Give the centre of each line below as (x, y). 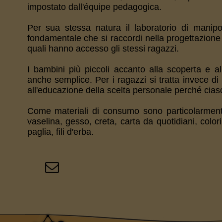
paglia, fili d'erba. (60, 132)
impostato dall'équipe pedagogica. (94, 7)
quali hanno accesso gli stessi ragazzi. (103, 49)
